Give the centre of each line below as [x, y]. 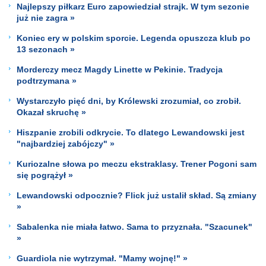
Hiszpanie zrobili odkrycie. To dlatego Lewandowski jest [131, 132]
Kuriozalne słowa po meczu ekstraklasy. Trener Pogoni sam [137, 164]
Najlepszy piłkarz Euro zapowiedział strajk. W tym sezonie [133, 6]
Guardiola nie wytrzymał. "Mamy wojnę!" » [102, 258]
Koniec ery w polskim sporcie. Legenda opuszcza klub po [134, 38]
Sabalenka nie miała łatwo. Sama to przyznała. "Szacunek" [134, 227]
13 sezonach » [46, 49]
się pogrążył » [45, 175]
